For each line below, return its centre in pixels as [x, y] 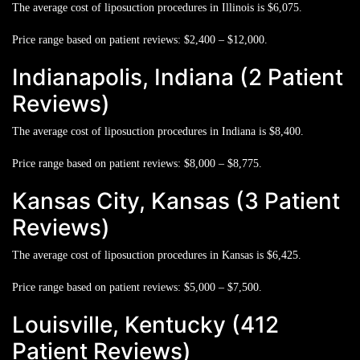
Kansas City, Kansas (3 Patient [176, 200]
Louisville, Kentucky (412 [145, 324]
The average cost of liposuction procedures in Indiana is [141, 131]
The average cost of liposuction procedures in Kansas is [139, 255]
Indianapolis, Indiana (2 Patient [178, 77]
